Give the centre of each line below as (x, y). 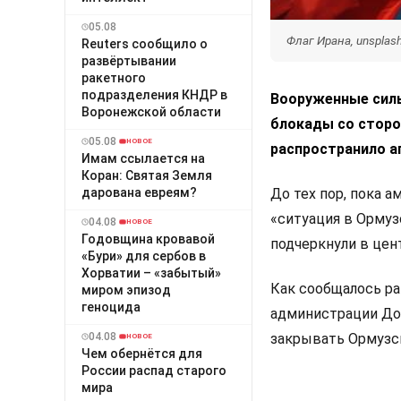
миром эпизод (126, 290)
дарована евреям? (139, 192)
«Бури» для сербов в (144, 256)
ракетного (114, 77)
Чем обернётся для (142, 353)
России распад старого (154, 370)
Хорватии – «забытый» (151, 273)
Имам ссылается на (143, 158)
